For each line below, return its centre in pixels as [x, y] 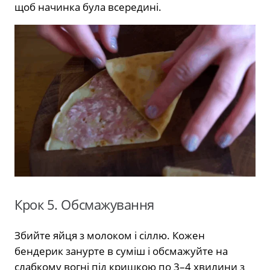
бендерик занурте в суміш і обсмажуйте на [121, 251]
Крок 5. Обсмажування [85, 204]
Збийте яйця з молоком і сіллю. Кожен [110, 235]
